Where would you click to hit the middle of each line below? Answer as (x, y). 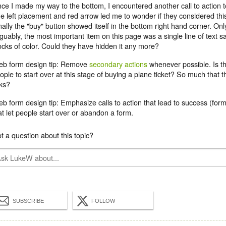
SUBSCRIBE (28, 201)
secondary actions (118, 64)
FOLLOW (103, 201)
